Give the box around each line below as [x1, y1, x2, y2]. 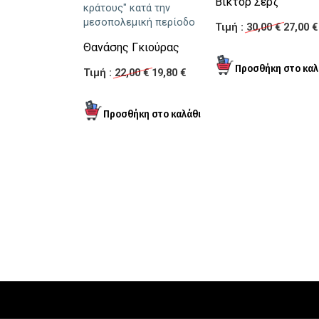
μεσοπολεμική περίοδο [83, 16, 195, 29]
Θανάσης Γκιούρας [83, 41, 179, 55]
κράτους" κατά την [83, 2, 170, 15]
